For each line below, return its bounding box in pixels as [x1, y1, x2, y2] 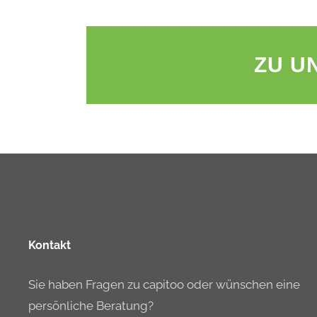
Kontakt [28, 238, 71, 252]
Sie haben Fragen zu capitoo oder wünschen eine [28, 277, 300, 292]
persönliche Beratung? [28, 299, 154, 313]
